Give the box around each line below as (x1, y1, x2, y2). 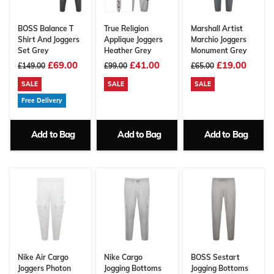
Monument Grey (190, 46, 247, 56)
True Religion (104, 24, 149, 34)
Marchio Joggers (190, 35, 246, 45)
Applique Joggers (104, 35, 163, 45)
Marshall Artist (190, 24, 243, 34)
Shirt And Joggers (18, 35, 80, 45)
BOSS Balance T (18, 24, 73, 34)
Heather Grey (104, 46, 152, 56)
